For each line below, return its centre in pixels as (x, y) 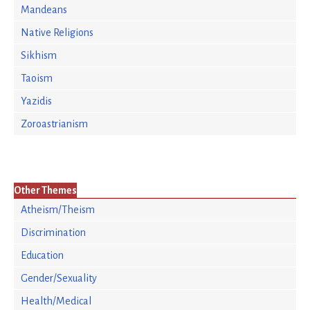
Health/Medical (56, 301)
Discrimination (53, 232)
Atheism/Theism (58, 210)
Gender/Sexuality (59, 278)
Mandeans (44, 10)
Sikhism (39, 55)
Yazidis (36, 101)
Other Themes (45, 190)
